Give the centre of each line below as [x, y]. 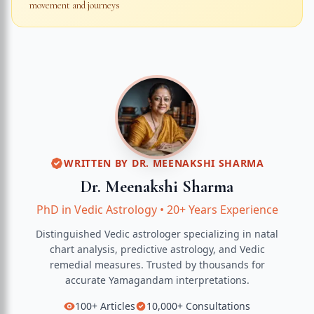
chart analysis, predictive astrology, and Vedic [157, 249]
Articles [116, 306]
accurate [87, 280]
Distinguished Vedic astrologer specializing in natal [157, 234]
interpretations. [211, 280]
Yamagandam [141, 280]
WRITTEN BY [98, 163]
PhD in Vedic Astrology [96, 210]
